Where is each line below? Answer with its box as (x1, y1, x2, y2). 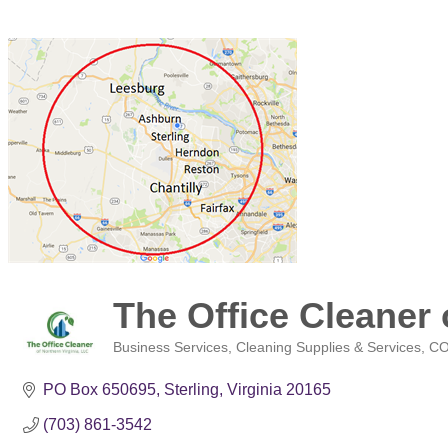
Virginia (227, 381, 282, 398)
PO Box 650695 (43, 381, 156, 398)
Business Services (113, 340, 228, 355)
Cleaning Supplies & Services (236, 340, 421, 355)
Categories (112, 354, 178, 369)
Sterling (164, 381, 219, 398)
